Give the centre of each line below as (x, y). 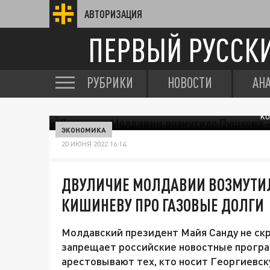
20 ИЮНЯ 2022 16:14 (94, 144)
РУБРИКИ (110, 83)
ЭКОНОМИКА (84, 130)
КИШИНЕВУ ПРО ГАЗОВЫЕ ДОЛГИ (163, 205)
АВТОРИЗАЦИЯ (113, 14)
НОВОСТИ (190, 83)
